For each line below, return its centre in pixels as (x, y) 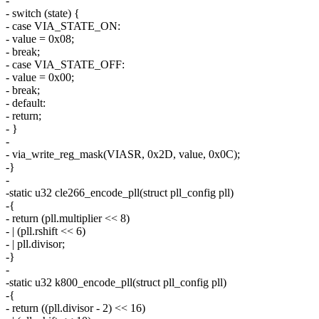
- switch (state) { (43, 14)
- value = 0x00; (40, 78)
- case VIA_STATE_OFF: (65, 65)
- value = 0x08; (40, 39)
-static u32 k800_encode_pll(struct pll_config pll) (116, 283)
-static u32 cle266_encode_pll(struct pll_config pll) (120, 193)
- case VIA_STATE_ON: (63, 26)
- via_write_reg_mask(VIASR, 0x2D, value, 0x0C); (123, 155)
